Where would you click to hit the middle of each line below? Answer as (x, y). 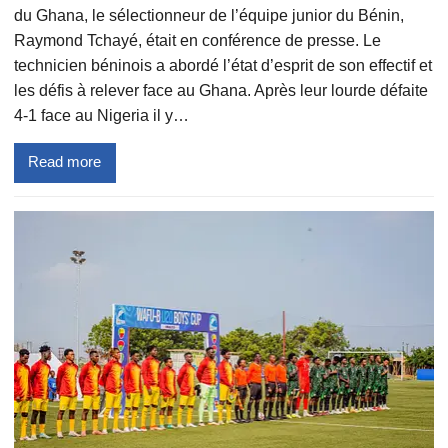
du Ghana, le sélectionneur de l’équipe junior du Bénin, (208, 15)
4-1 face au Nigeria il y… (101, 115)
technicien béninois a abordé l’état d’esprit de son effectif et (222, 65)
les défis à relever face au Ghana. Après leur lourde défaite (220, 90)
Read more (65, 162)
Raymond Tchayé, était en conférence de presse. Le (197, 40)
